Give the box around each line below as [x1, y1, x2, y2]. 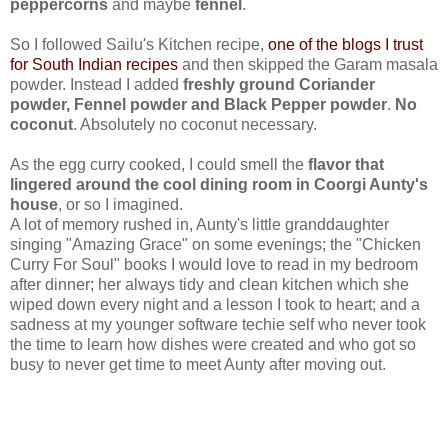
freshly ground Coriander [183, 75, 375, 93]
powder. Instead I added [10, 75, 183, 93]
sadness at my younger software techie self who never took [10, 315, 426, 333]
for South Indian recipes [10, 55, 178, 73]
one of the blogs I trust [268, 35, 423, 53]
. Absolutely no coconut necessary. [73, 115, 317, 133]
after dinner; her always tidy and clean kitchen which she [10, 275, 409, 293]
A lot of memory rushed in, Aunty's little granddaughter [10, 215, 389, 233]
